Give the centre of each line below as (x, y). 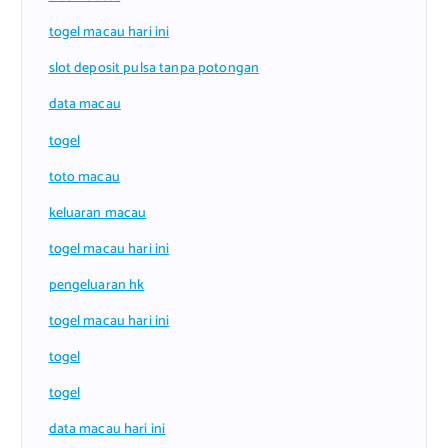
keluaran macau (97, 213)
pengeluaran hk (96, 285)
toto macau (84, 177)
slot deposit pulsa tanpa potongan (154, 69)
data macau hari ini (107, 430)
